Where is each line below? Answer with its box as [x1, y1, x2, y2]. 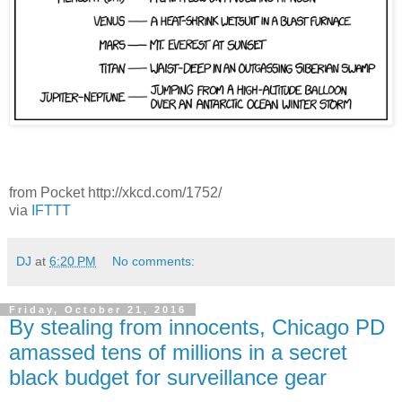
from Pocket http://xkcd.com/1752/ [9, 184, 222, 200]
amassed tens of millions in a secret [9, 339, 347, 364]
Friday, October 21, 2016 [9, 303, 187, 315]
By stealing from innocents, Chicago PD [9, 314, 385, 339]
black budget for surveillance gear [9, 364, 327, 389]
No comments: [112, 253, 196, 268]
